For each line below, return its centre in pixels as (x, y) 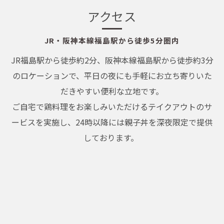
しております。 (112, 137)
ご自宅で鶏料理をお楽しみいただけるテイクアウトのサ (112, 106)
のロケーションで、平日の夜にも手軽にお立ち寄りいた (112, 75)
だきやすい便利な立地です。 (112, 91)
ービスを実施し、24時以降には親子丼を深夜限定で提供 (112, 122)
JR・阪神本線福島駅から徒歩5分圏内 (112, 40)
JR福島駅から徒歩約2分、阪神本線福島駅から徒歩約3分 (112, 60)
